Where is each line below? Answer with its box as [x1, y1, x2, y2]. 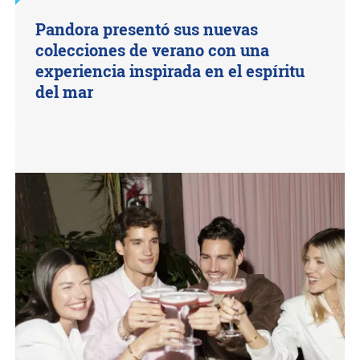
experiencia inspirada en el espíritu [35, 59, 305, 81]
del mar [35, 80, 94, 102]
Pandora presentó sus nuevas [35, 18, 259, 39]
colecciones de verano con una [35, 39, 270, 60]
